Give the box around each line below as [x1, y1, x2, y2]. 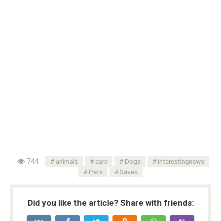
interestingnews [157, 157, 204, 165]
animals [55, 157, 78, 165]
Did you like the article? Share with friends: [27, 197, 194, 208]
